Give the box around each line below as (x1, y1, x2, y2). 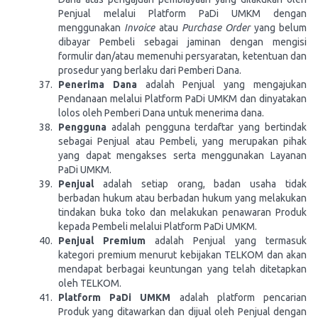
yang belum (250, 22, 307, 33)
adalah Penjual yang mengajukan (136, 79, 307, 90)
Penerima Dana (58, 79, 137, 90)
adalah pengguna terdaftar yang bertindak (106, 121, 307, 133)
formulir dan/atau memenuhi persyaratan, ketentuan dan (58, 50, 307, 62)
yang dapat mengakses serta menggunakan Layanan (58, 150, 307, 161)
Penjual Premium (58, 235, 146, 246)
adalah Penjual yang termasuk (146, 235, 307, 246)
